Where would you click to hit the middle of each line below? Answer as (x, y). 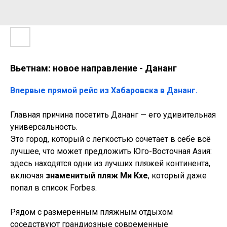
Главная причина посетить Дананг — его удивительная (113, 115)
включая (28, 176)
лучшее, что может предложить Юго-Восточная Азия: (111, 151)
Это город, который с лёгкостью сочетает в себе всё (110, 139)
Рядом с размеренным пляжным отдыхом (91, 212)
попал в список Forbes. (53, 188)
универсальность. (44, 127)
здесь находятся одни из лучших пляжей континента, (110, 163)
